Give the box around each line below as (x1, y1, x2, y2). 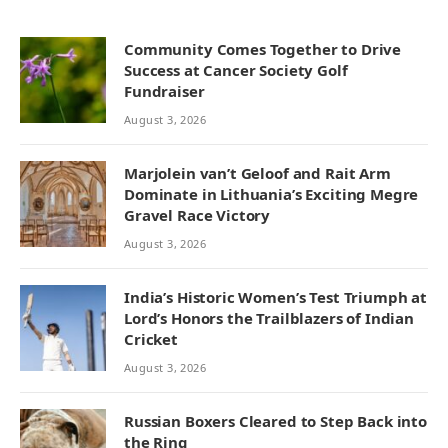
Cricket (124, 328, 178, 349)
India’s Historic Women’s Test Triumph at (124, 286, 428, 307)
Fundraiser (124, 80, 205, 101)
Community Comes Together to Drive (124, 38, 402, 59)
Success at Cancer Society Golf (124, 59, 348, 80)
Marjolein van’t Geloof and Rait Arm (124, 162, 391, 183)
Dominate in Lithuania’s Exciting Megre (124, 183, 419, 204)
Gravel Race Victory (124, 204, 271, 225)
